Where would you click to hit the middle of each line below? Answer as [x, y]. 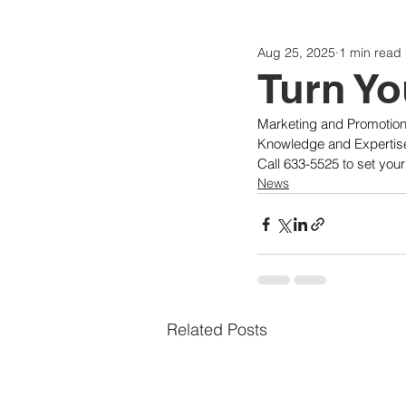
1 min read [370, 52]
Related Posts [217, 329]
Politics [227, 59]
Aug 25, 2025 [296, 52]
